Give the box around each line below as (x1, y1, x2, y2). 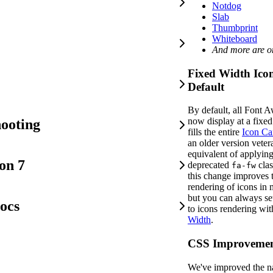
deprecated (188, 160, 232, 171)
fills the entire (188, 127, 242, 138)
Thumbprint (212, 23, 258, 34)
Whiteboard (212, 34, 257, 44)
